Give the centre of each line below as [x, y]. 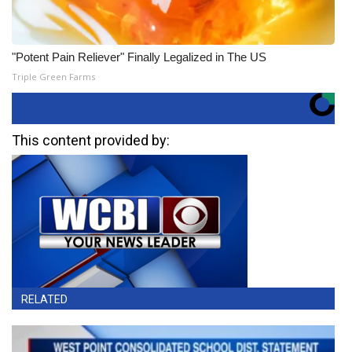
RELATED [44, 299]
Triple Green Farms [53, 77]
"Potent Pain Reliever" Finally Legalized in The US [139, 57]
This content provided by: [91, 140]
